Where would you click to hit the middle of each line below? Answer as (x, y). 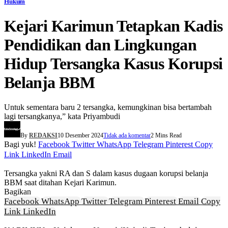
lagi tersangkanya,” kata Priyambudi (62, 116)
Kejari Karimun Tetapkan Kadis (113, 26)
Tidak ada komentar (127, 135)
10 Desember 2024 (80, 135)
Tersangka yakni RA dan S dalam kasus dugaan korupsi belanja (106, 173)
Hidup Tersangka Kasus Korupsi (113, 63)
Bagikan (18, 192)
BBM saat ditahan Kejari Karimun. (60, 182)
